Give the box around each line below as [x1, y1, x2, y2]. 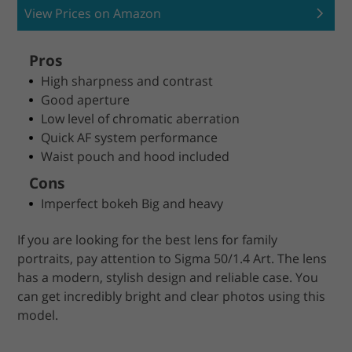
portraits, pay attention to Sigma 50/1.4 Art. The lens [17, 250, 328, 268]
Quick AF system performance [41, 129, 218, 147]
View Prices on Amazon [24, 5, 162, 23]
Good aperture [41, 91, 130, 109]
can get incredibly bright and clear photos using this [17, 288, 326, 306]
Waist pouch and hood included [41, 148, 230, 166]
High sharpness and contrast [41, 72, 214, 90]
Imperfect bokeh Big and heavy [41, 195, 224, 213]
